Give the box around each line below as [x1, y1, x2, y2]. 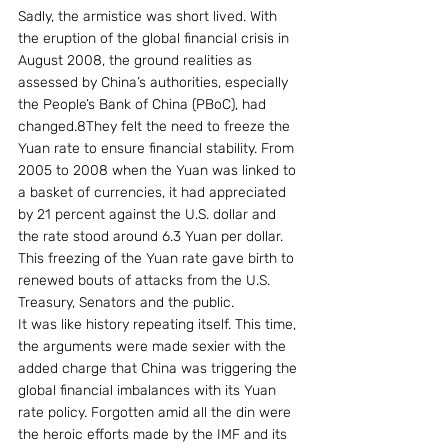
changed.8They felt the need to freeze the [18, 118, 294, 135]
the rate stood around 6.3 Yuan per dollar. [18, 228, 287, 245]
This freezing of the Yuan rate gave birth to [18, 250, 298, 267]
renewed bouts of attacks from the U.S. [18, 272, 274, 289]
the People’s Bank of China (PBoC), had [18, 96, 270, 113]
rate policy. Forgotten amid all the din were [18, 404, 295, 421]
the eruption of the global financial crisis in [18, 30, 293, 47]
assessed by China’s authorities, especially [18, 74, 292, 91]
